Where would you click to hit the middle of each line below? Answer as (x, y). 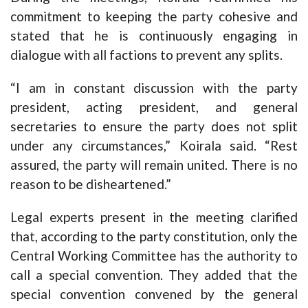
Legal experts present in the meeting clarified (154, 217)
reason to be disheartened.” (91, 184)
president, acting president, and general (154, 107)
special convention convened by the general (154, 294)
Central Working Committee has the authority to (154, 255)
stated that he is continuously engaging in (154, 35)
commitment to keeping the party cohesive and (154, 16)
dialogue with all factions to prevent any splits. (146, 55)
